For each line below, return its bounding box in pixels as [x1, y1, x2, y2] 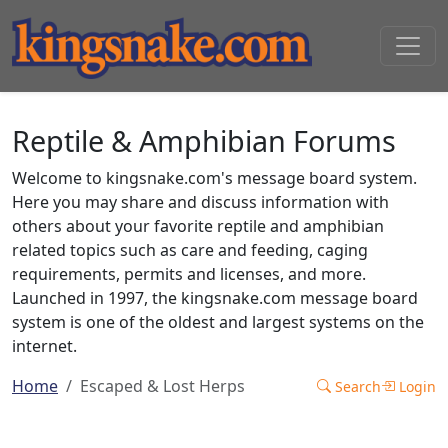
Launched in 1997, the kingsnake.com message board [12, 287, 418, 309]
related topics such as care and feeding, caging [12, 239, 368, 261]
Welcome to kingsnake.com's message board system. [12, 167, 417, 189]
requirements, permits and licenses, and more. [12, 263, 366, 285]
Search [331, 376, 381, 396]
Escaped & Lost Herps [80, 375, 245, 397]
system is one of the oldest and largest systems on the [12, 311, 424, 333]
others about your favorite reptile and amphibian [12, 215, 384, 237]
